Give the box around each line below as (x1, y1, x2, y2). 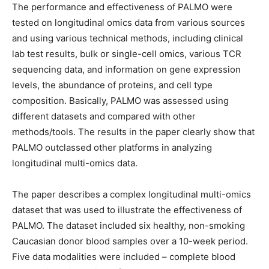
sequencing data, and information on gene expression (12, 64, 241, 75)
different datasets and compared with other (12, 110, 196, 122)
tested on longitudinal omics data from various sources (12, 17, 245, 28)
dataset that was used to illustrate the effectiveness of (12, 204, 242, 216)
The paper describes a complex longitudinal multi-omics (12, 189, 251, 200)
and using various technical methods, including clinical (12, 32, 243, 44)
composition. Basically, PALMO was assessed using (12, 95, 229, 106)
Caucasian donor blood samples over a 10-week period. (12, 235, 248, 247)
